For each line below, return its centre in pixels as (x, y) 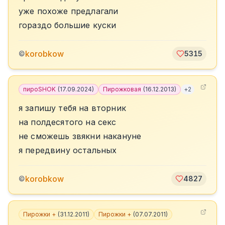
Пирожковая (122, 89)
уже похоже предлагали (69, 11)
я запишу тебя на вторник (72, 108)
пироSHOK (39, 89)
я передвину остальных (68, 150)
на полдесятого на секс (68, 122)
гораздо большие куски (68, 25)
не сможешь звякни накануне (80, 136)
